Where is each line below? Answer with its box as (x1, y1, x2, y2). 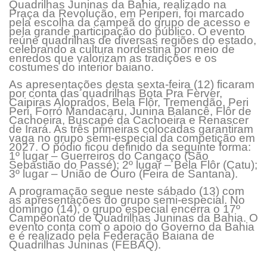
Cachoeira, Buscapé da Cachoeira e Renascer (9, 114, 249, 127)
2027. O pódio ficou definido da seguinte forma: (9, 141, 251, 154)
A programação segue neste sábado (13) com (9, 185, 244, 198)
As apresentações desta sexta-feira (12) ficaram (9, 78, 254, 91)
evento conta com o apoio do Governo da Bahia (9, 221, 254, 234)
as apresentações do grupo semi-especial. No (9, 194, 245, 207)
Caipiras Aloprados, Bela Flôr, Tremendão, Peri (9, 96, 249, 109)
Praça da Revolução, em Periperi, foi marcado (9, 7, 244, 20)
